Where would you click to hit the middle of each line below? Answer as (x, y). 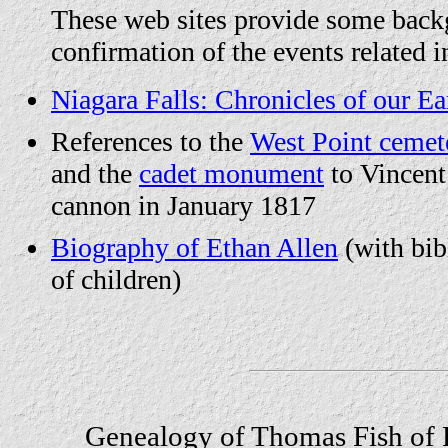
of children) (116, 279)
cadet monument (231, 173)
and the (95, 173)
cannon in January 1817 (183, 205)
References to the (150, 141)
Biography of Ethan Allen (194, 247)
